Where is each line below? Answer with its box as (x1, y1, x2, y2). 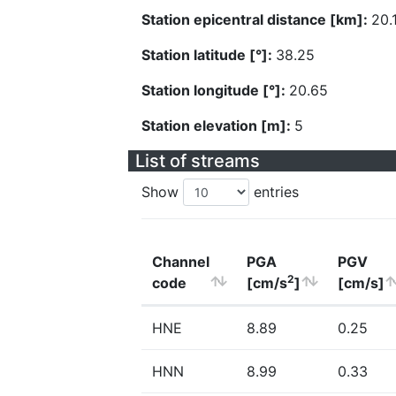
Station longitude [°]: (141, 81, 289, 99)
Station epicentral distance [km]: (141, 11, 371, 28)
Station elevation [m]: (141, 117, 294, 134)
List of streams (135, 150, 260, 171)
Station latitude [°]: (141, 46, 276, 64)
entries (249, 183, 299, 201)
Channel (152, 253, 209, 270)
